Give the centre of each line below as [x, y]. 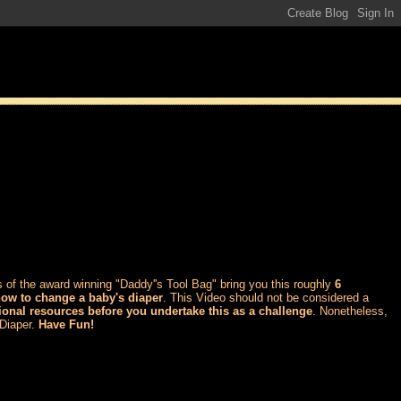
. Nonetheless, [350, 311]
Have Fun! [67, 324]
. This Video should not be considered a [266, 298]
